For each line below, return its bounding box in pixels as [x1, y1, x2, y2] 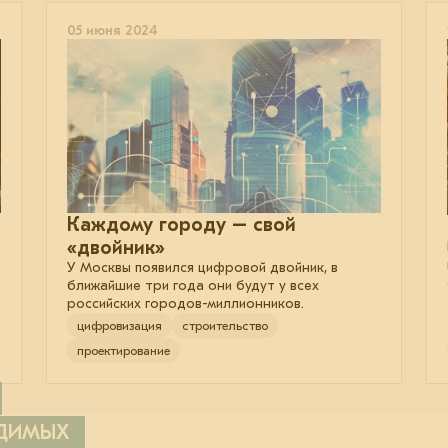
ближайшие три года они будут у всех [67, 276, 319, 294]
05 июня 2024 [67, 22, 157, 40]
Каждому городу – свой [67, 212, 296, 236]
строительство [182, 317, 268, 333]
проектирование [77, 342, 170, 358]
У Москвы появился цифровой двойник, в [67, 258, 338, 276]
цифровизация [77, 317, 162, 333]
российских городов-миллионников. [67, 294, 304, 312]
